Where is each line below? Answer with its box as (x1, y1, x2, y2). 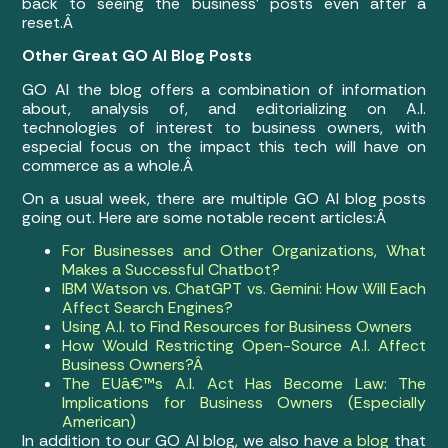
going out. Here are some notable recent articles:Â (22, 206, 391, 228)
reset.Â (22, 11, 78, 33)
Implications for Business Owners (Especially (62, 392, 426, 414)
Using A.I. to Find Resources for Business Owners (62, 316, 413, 338)
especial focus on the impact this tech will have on (22, 135, 426, 157)
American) (62, 411, 137, 433)
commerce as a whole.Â (22, 154, 198, 176)
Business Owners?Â (62, 354, 208, 376)
